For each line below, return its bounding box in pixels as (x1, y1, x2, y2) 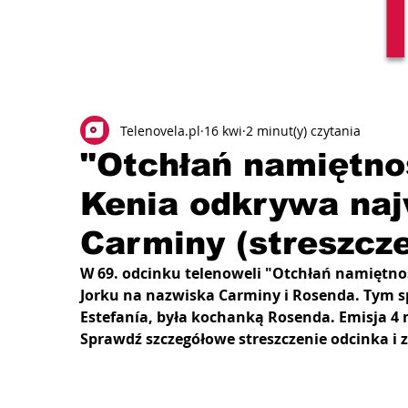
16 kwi (204, 121, 242, 139)
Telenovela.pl (120, 121, 200, 139)
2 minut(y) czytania (246, 121, 361, 139)
